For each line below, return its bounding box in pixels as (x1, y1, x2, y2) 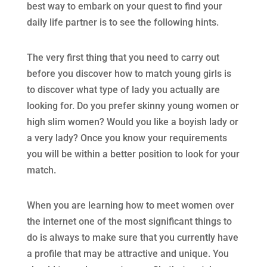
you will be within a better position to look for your (26, 148, 240, 160)
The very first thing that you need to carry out (26, 52, 219, 63)
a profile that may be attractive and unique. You (26, 248, 229, 259)
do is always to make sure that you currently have (26, 232, 238, 243)
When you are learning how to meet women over (26, 200, 234, 211)
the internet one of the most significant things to (26, 216, 232, 227)
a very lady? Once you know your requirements (26, 132, 227, 144)
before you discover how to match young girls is (26, 68, 231, 79)
